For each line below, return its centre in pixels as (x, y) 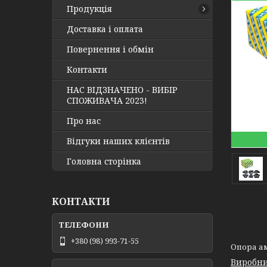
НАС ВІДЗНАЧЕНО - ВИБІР (122, 90)
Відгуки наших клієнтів (118, 141)
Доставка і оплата (105, 29)
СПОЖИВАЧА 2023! (107, 100)
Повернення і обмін (110, 49)
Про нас (84, 121)
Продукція (89, 9)
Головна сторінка (104, 161)
